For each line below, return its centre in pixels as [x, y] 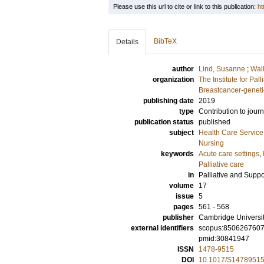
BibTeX [165, 41]
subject [181, 133]
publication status [164, 122]
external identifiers [162, 228]
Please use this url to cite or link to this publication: [185, 6]
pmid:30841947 [224, 239]
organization [173, 80]
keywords [177, 154]
